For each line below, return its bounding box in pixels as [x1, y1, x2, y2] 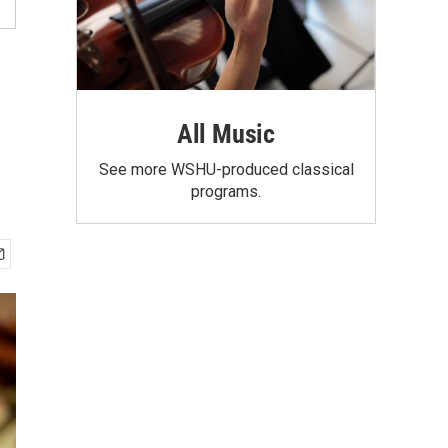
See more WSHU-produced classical [98, 159, 354, 179]
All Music [176, 118, 276, 149]
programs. [191, 181, 261, 201]
